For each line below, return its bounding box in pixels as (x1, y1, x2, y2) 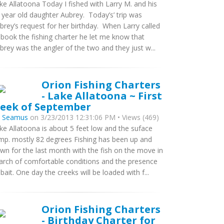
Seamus (2, 112, 28, 122)
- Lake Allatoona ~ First (41, 88, 162, 102)
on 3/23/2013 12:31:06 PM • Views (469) (28, 112, 159, 122)
